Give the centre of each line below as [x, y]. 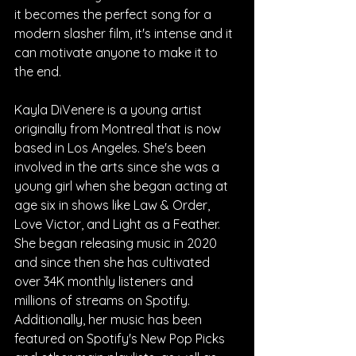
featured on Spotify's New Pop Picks [121, 338]
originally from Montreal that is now [119, 128]
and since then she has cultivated [114, 262]
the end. [38, 71]
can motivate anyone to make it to [118, 52]
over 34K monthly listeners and [105, 281]
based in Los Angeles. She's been [112, 147]
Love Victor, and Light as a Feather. [119, 224]
